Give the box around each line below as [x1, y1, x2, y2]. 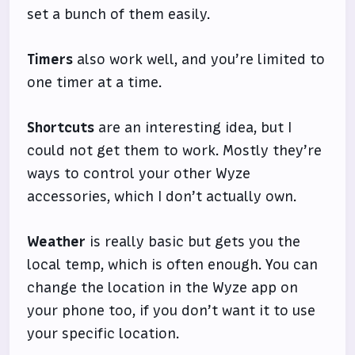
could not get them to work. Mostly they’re [27, 141, 323, 161]
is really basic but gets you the [86, 232, 301, 252]
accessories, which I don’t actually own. [27, 187, 297, 207]
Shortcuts [27, 118, 95, 138]
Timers [27, 50, 74, 70]
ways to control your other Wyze [27, 164, 251, 184]
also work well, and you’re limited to [73, 50, 326, 70]
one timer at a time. [27, 73, 162, 93]
